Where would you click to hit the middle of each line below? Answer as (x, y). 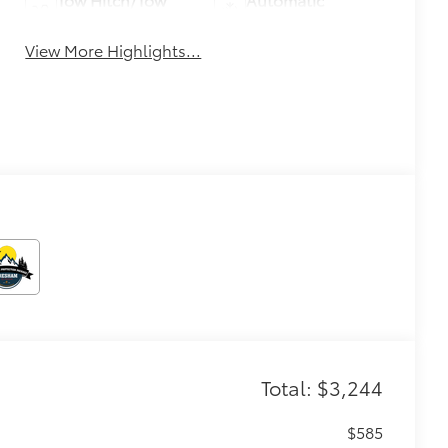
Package (88, 21)
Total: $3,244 (321, 387)
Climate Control (306, 21)
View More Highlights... (113, 49)
